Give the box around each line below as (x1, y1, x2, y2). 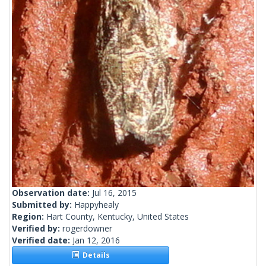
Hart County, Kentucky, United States (46, 211, 189, 223)
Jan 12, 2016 (72, 235, 120, 246)
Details (78, 250, 110, 261)
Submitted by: (12, 199, 74, 211)
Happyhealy (74, 199, 119, 211)
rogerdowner (62, 223, 112, 235)
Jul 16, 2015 (92, 187, 137, 199)
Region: (12, 211, 46, 223)
